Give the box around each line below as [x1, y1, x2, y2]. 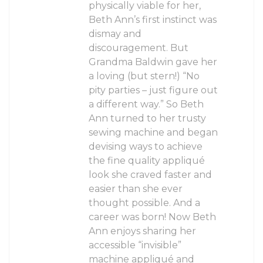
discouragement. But [89, 42, 188, 53]
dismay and [89, 28, 141, 39]
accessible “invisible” [89, 239, 181, 251]
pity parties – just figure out [89, 84, 218, 96]
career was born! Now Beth [89, 211, 216, 222]
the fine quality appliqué [89, 154, 205, 166]
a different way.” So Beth [89, 98, 204, 110]
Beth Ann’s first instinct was [89, 14, 217, 25]
